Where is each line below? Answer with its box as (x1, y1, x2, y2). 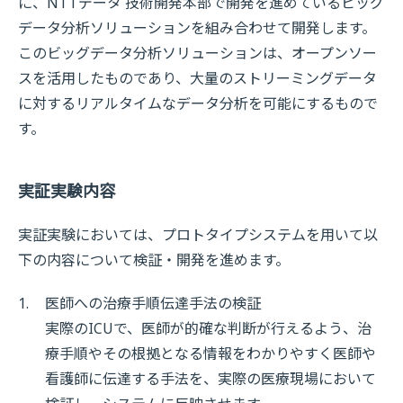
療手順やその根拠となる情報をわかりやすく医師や (45, 344, 376, 363)
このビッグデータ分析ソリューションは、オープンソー (18, 43, 377, 63)
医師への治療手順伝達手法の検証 (45, 293, 261, 313)
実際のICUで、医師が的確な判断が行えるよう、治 (45, 318, 372, 338)
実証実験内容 (18, 180, 115, 201)
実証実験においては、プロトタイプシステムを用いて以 (18, 225, 378, 245)
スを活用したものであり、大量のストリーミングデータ (18, 68, 377, 88)
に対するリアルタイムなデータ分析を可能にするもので (18, 94, 378, 113)
